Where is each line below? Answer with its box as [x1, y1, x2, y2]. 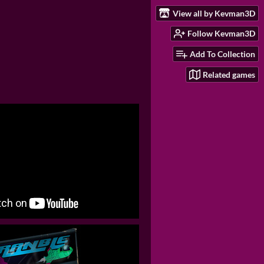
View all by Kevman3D [173, 8, 255, 18]
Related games [203, 69, 255, 80]
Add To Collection [190, 49, 255, 60]
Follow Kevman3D [187, 28, 255, 39]
